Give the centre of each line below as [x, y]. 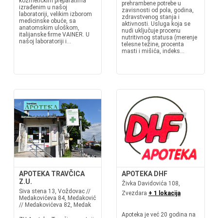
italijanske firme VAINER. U [54, 35]
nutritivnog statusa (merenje [159, 37]
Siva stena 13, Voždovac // [54, 191]
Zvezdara [135, 193]
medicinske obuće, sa [47, 21]
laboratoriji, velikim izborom [55, 14]
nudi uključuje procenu [151, 31]
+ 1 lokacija [164, 193]
